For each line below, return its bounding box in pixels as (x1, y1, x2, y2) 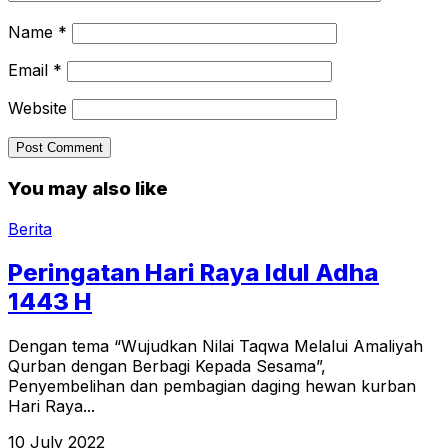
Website (8, 98, 67, 119)
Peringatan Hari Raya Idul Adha (8, 258, 379, 288)
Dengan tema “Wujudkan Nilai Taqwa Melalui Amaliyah (8, 336, 428, 357)
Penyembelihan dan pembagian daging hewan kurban (8, 376, 416, 397)
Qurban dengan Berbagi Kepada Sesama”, (8, 356, 326, 377)
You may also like (8, 176, 168, 200)
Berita (8, 218, 52, 239)
